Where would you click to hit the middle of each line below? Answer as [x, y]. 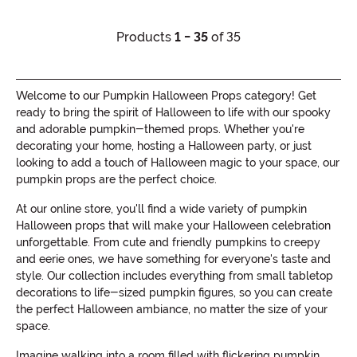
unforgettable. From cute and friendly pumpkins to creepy [168, 243]
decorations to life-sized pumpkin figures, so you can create [174, 293]
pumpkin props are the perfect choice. [116, 180]
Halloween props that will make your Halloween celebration [173, 226]
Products [145, 37]
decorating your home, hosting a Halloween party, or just [164, 146]
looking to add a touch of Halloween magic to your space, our [178, 163]
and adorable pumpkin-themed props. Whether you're [160, 129]
